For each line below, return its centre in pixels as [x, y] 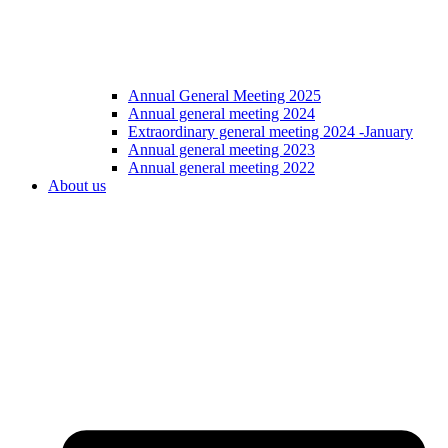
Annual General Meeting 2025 [224, 95]
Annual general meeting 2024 [221, 113]
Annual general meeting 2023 [221, 149]
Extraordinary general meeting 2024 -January [270, 131]
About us [77, 185]
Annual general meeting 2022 [221, 167]
